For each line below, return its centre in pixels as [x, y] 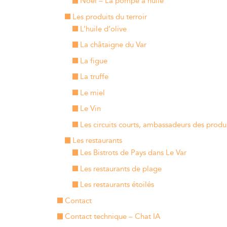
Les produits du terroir [109, 17]
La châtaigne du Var [113, 45]
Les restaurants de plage [121, 169]
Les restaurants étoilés [117, 185]
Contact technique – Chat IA [112, 217]
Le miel [92, 93]
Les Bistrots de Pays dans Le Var [133, 153]
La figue [93, 61]
